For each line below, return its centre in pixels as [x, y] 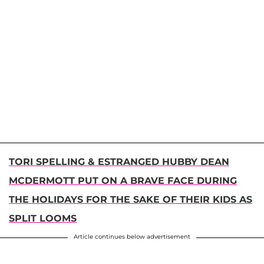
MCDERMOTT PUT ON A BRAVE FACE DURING [123, 181]
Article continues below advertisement [132, 237]
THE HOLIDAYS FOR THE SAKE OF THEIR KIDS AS [131, 200]
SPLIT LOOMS [43, 219]
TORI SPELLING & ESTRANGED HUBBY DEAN [119, 162]
